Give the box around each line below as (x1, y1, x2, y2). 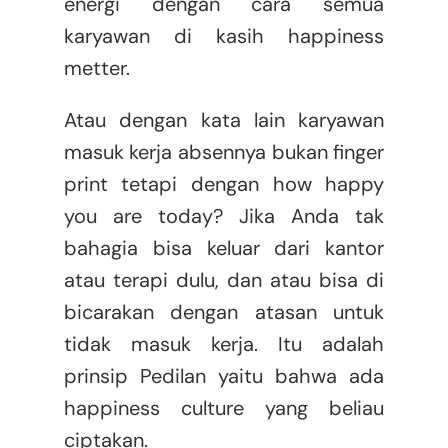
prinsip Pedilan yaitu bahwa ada (63, 363, 385, 390)
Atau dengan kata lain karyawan (63, 107, 385, 134)
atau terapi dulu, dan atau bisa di (63, 267, 385, 294)
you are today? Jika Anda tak (63, 203, 385, 230)
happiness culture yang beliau (63, 395, 385, 422)
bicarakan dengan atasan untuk (63, 299, 385, 326)
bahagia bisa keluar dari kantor (63, 235, 385, 262)
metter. (63, 55, 130, 82)
